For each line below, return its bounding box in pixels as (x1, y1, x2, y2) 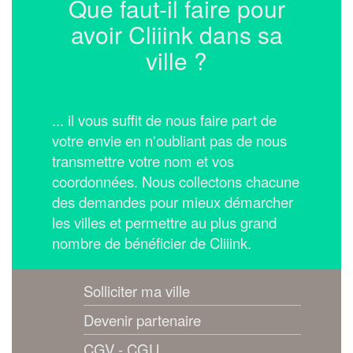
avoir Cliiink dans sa (70, 17, 283, 51)
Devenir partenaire (83, 309, 201, 330)
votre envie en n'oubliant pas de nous (51, 129, 287, 150)
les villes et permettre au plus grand (51, 211, 277, 232)
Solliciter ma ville (83, 280, 190, 301)
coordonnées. (51, 170, 142, 191)
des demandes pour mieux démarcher (51, 191, 293, 212)
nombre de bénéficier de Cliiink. (51, 232, 251, 253)
